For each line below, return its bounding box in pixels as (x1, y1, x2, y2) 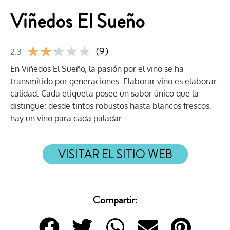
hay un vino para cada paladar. (10, 112, 123, 123)
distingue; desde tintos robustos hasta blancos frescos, (10, 100, 212, 111)
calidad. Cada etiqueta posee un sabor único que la (10, 88, 199, 99)
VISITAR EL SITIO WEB (57, 146, 172, 163)
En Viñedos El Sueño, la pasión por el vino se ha (10, 63, 184, 74)
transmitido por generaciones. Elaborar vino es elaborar (10, 75, 217, 86)
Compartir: (92, 193, 138, 208)
